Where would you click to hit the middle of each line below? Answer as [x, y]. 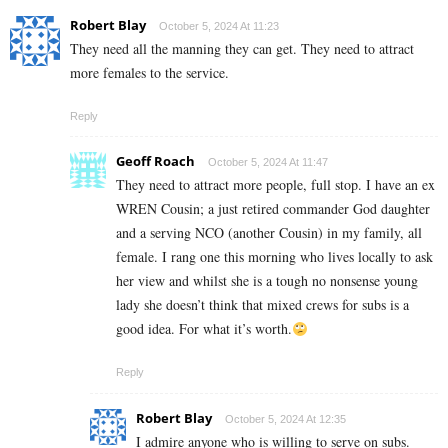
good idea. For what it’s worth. [204, 329]
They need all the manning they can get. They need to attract [242, 49]
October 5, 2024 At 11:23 [219, 26]
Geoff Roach [155, 161]
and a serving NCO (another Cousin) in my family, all [269, 233]
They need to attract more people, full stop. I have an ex [275, 185]
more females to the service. [149, 73]
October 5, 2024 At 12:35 [285, 419]
